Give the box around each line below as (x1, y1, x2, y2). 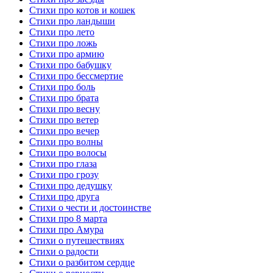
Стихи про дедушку (29, 180, 112, 191)
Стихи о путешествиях (29, 235, 124, 246)
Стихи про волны (29, 136, 103, 147)
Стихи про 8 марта (29, 213, 107, 224)
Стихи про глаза (29, 158, 97, 169)
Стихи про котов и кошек (29, 5, 135, 16)
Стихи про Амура (29, 224, 104, 235)
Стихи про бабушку (29, 60, 112, 71)
